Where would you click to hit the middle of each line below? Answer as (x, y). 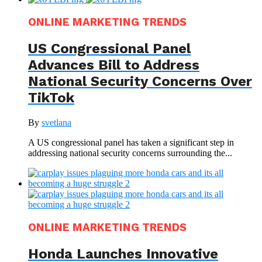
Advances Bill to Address (114, 65)
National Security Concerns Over (140, 82)
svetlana (56, 122)
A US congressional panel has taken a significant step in (131, 142)
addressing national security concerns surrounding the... (130, 153)
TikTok (51, 98)
